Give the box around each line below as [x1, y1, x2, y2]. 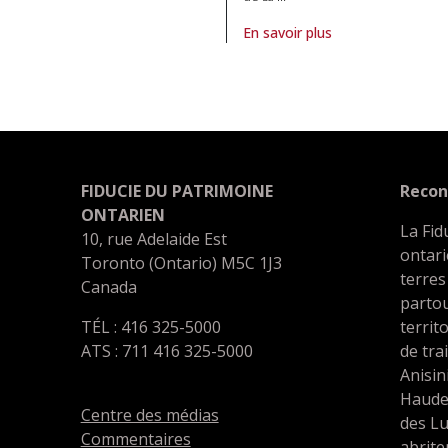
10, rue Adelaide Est [80, 227, 227, 250]
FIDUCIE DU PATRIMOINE [80, 179, 273, 202]
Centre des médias [80, 403, 219, 426]
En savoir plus [243, 22, 332, 42]
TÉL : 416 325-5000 [80, 315, 221, 338]
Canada [80, 275, 137, 298]
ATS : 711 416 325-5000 [80, 339, 253, 362]
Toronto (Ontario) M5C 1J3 [80, 251, 282, 274]
